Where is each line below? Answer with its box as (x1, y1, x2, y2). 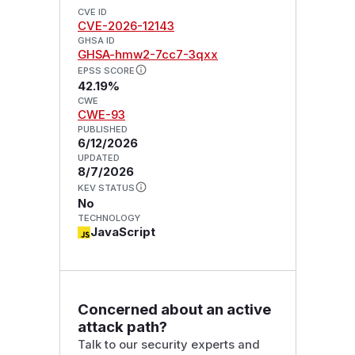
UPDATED (77, 152, 120, 164)
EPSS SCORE (77, 65, 135, 77)
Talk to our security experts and (77, 337, 260, 352)
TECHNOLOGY (77, 212, 140, 223)
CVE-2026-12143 (77, 19, 174, 34)
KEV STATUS (77, 181, 135, 193)
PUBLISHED (77, 124, 128, 136)
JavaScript (90, 224, 155, 239)
